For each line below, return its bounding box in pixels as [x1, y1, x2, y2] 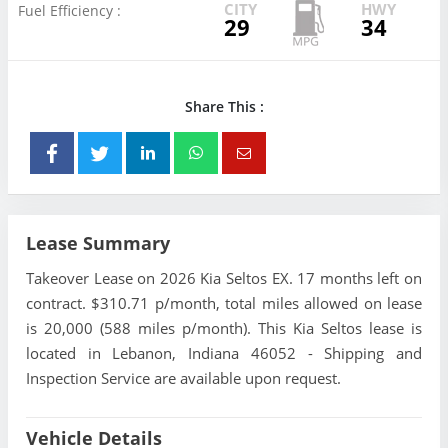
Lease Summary [26, 231, 170, 255]
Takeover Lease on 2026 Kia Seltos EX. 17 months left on [26, 268, 422, 288]
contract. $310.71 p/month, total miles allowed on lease [26, 293, 422, 313]
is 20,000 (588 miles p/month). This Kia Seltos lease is [26, 318, 422, 338]
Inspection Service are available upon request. [26, 368, 341, 388]
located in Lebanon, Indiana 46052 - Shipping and [26, 343, 422, 363]
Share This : [184, 97, 264, 116]
